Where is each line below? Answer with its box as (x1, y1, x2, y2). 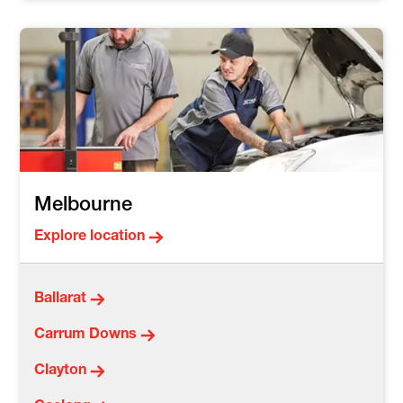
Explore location (34, 230, 146, 246)
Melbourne (34, 196, 133, 217)
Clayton (34, 364, 87, 380)
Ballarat (34, 292, 87, 308)
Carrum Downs (34, 328, 138, 344)
